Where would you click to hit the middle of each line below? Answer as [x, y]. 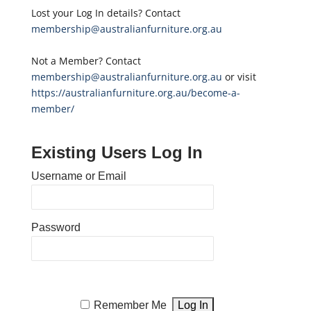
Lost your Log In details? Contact [106, 13]
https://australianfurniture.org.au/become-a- [135, 93]
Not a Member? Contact [86, 61]
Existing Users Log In [117, 152]
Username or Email [78, 176]
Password [56, 227]
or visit [239, 77]
